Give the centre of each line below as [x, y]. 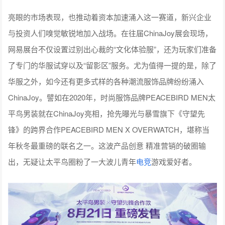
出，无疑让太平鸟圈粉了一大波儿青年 [72, 162]
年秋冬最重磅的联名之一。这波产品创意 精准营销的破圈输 [107, 146]
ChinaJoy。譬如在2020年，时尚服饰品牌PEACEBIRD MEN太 [112, 97]
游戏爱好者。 [174, 162]
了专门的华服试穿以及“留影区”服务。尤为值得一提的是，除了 [113, 65]
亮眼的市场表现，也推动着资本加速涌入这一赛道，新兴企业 [110, 17]
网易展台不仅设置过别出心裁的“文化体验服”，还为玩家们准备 [113, 49]
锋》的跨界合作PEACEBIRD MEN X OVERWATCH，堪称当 [109, 130]
